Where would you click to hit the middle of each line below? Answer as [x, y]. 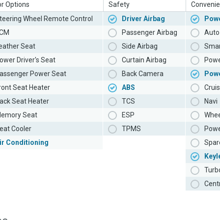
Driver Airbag [143, 19]
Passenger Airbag [150, 33]
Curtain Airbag [144, 60]
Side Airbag [140, 46]
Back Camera [143, 74]
